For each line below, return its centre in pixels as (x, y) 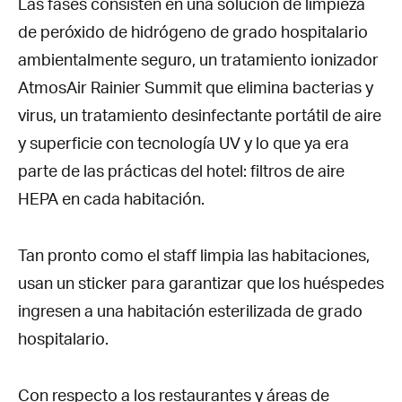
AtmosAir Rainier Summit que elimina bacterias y (196, 87)
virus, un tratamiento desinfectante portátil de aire (200, 114)
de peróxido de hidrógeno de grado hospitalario (193, 31)
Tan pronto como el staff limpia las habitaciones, (194, 254)
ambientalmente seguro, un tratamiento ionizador (198, 59)
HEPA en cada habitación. (111, 198)
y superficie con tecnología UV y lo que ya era (184, 142)
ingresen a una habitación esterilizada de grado (190, 310)
